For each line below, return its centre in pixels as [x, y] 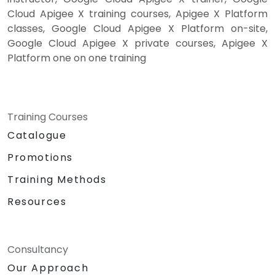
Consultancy [38, 250]
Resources [37, 202]
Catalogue [37, 136]
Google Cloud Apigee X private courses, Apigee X [137, 44]
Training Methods [57, 180]
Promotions [40, 158]
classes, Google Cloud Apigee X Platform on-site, [137, 29]
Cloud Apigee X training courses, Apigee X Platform [137, 14]
